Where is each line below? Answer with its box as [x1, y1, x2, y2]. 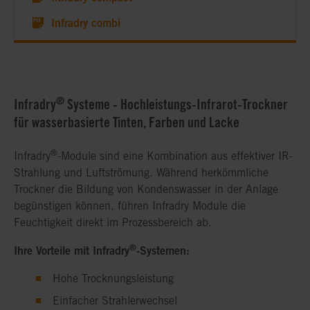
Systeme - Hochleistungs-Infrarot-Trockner [64, 96, 288, 113]
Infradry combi [48, 16, 120, 30]
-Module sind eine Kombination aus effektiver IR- [57, 149, 293, 163]
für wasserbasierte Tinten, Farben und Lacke [14, 114, 239, 131]
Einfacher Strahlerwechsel [53, 294, 177, 308]
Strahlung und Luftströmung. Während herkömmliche [14, 166, 268, 180]
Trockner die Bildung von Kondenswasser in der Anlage [14, 183, 278, 197]
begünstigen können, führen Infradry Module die [14, 199, 246, 213]
